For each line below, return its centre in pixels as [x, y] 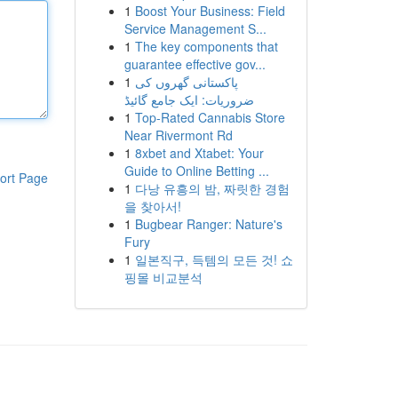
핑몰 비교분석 [163, 277]
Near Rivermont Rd [178, 135]
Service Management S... [195, 28]
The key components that [206, 46]
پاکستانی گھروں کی [186, 82]
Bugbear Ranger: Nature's [208, 224]
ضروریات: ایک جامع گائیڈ [189, 99]
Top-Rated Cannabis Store [210, 117]
